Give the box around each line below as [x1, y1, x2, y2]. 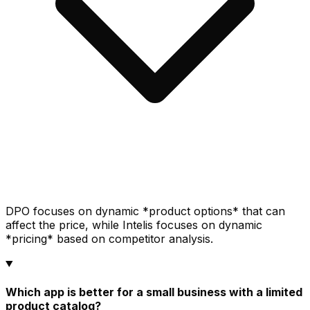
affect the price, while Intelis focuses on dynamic [6, 217, 262, 232]
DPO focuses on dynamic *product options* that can [6, 203, 285, 218]
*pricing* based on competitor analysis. [6, 231, 213, 246]
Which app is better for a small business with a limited [6, 285, 302, 300]
